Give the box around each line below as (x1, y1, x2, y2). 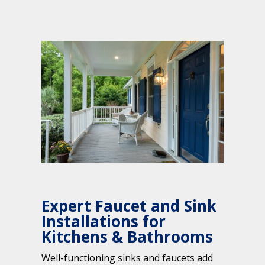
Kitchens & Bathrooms (41, 225, 213, 247)
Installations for (41, 210, 166, 232)
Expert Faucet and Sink (41, 195, 216, 216)
